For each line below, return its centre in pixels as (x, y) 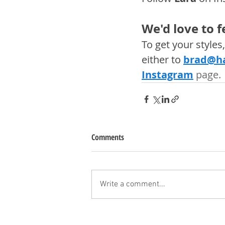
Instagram (167, 74)
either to (162, 59)
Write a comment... (133, 184)
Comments (108, 137)
